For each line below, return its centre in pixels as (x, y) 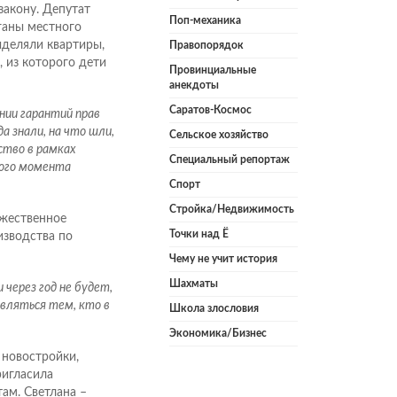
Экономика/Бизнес (218, 334)
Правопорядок (206, 46)
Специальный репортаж (230, 160)
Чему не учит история (223, 259)
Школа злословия (214, 309)
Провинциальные (213, 70)
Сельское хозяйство (219, 135)
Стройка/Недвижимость (232, 210)
